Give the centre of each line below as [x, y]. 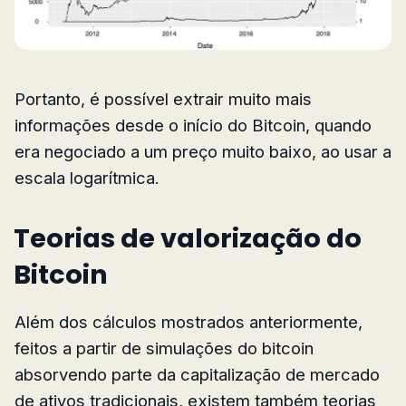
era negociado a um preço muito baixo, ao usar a [203, 151]
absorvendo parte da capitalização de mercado [197, 374]
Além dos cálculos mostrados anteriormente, [188, 321]
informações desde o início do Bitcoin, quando [193, 125]
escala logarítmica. [87, 177]
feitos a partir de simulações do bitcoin [164, 348]
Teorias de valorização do [188, 238]
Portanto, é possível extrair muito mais [163, 98]
